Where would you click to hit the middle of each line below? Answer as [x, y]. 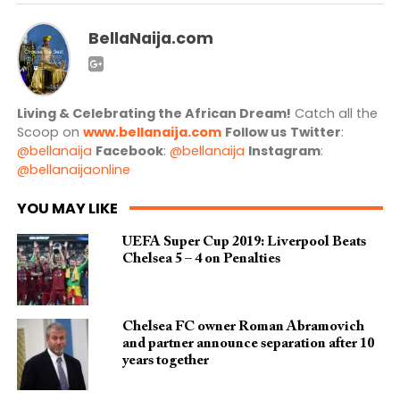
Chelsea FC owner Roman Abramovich [243, 326]
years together [165, 360]
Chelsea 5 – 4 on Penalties [201, 258]
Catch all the [334, 113]
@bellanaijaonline [73, 169]
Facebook [129, 150]
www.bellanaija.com [152, 132]
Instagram [284, 150]
